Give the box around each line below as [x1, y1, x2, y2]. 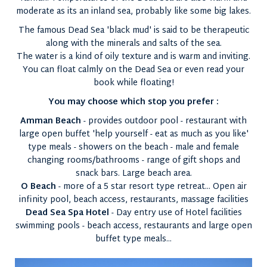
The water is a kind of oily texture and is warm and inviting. [17, 49, 250, 64]
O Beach [20, 179, 56, 194]
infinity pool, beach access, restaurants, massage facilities [18, 193, 249, 207]
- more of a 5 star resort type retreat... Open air [55, 179, 247, 194]
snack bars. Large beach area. [75, 166, 192, 181]
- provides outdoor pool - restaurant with [81, 114, 247, 129]
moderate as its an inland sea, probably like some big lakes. [16, 4, 251, 19]
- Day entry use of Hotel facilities [108, 206, 242, 221]
